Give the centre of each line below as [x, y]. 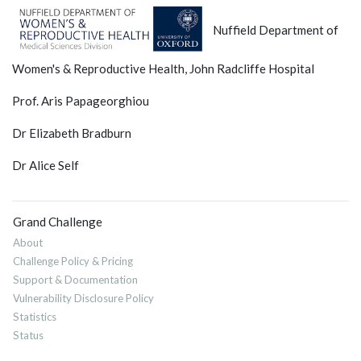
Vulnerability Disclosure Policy [83, 299]
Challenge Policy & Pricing [73, 261]
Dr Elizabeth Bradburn [72, 133]
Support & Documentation [75, 280]
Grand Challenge [58, 222]
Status [28, 336]
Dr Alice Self [46, 166]
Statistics [35, 317]
